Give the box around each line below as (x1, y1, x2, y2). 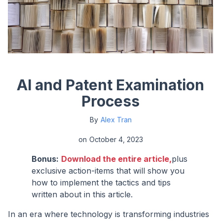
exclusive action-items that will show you (32, 165, 184, 176)
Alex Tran (100, 115, 132, 124)
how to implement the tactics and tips (32, 177, 171, 187)
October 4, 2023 (89, 135, 143, 144)
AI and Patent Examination (17, 75, 204, 94)
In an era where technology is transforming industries (8, 209, 209, 219)
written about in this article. (32, 189, 133, 199)
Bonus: (32, 153, 59, 164)
